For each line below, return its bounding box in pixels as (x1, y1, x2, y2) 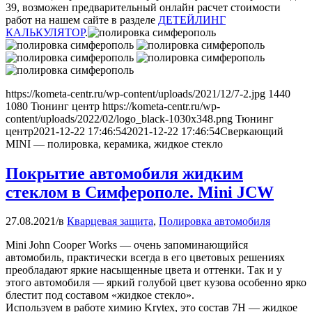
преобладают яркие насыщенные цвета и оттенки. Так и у (6, 264, 282, 276)
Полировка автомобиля (159, 215, 270, 228)
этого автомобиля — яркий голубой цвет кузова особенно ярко (6, 276, 306, 289)
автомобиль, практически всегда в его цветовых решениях (6, 251, 285, 264)
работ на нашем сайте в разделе (6, 13, 158, 26)
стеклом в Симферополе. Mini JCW (6, 182, 274, 201)
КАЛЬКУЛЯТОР (6, 26, 85, 38)
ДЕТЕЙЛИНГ (158, 13, 226, 26)
